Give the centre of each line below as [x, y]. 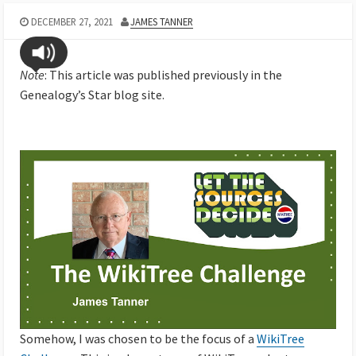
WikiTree [281, 338]
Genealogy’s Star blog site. [92, 95]
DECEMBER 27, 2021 [72, 21]
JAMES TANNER [162, 21]
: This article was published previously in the [163, 75]
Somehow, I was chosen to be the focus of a [138, 338]
